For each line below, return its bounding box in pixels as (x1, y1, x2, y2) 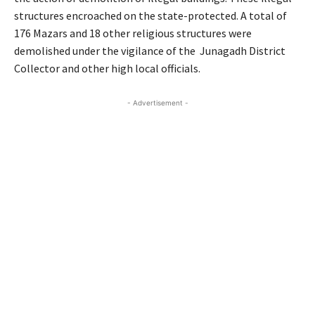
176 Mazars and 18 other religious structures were (14, 26, 252, 41)
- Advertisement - (127, 98, 188, 108)
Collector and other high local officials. (14, 61, 200, 76)
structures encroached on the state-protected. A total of (14, 8, 287, 23)
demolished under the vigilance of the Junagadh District (14, 44, 285, 58)
